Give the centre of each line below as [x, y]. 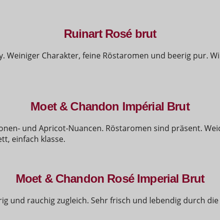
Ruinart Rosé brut [110, 33]
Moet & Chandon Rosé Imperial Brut [110, 179]
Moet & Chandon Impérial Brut [110, 106]
